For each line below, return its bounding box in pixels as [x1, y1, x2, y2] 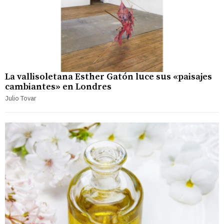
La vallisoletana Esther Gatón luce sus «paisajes [5, 70, 212, 82]
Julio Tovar [5, 93, 36, 102]
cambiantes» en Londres [5, 80, 111, 92]
